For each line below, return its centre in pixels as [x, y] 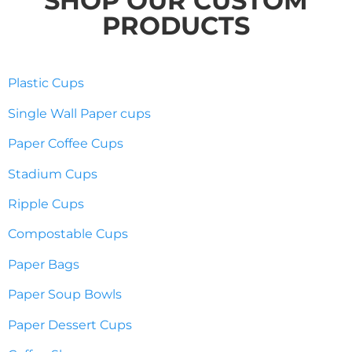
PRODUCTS [176, 26]
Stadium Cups [53, 174]
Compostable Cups [68, 234]
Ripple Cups [46, 203]
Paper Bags [44, 264]
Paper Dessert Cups [70, 324]
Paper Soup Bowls [65, 295]
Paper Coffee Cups [66, 144]
